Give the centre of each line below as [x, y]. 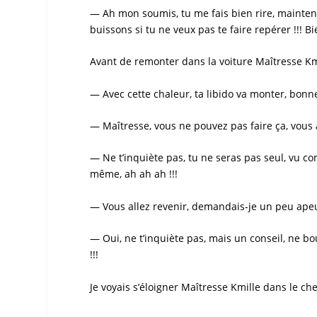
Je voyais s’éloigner [136, 287]
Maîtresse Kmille [221, 287]
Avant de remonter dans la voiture [173, 62]
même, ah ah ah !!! [134, 174]
